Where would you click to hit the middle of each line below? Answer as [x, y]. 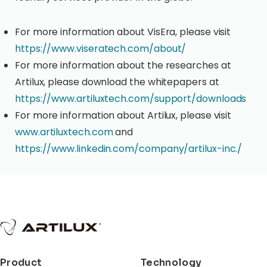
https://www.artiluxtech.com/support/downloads [131, 99]
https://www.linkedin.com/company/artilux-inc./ [129, 149]
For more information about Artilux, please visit [123, 115]
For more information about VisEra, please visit [123, 32]
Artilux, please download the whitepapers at [117, 82]
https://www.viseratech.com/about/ [101, 49]
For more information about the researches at [123, 65]
